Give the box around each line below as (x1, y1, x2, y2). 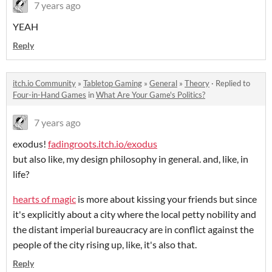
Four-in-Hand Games (13, 89, 86, 100)
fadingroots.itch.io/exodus (48, 137, 157, 149)
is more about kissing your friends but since (76, 192, 257, 205)
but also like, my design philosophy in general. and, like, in (13, 152, 248, 165)
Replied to (216, 78, 250, 88)
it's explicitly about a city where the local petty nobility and (13, 208, 256, 220)
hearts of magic (13, 192, 76, 205)
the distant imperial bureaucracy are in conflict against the (13, 223, 254, 235)
